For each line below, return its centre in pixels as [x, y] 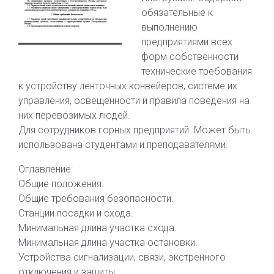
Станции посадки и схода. [76, 213]
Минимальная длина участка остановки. [108, 243]
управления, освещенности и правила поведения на [134, 101]
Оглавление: [46, 169]
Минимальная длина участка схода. [98, 228]
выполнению [169, 27]
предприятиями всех [187, 42]
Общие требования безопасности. [96, 198]
